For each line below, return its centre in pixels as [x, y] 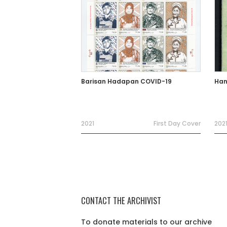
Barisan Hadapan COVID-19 [126, 81]
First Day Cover [177, 123]
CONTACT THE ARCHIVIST [121, 200]
